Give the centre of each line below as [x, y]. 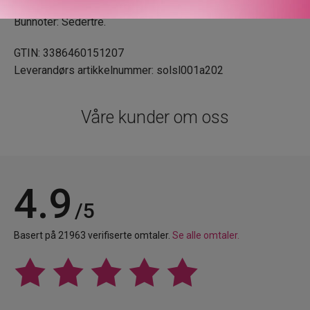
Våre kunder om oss [155, 118]
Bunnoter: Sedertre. [60, 22]
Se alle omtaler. [206, 236]
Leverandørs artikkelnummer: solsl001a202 [119, 71]
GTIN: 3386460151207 [69, 53]
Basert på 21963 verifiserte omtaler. [93, 236]
